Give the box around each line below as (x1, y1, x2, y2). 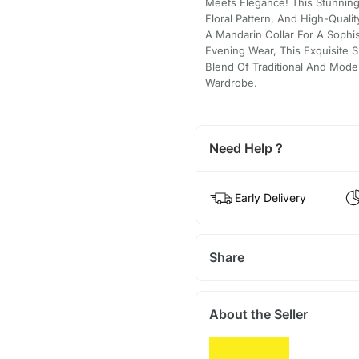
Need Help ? (208, 139, 283, 156)
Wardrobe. (204, 75, 257, 89)
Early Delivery (234, 190, 306, 204)
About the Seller (208, 305, 308, 322)
